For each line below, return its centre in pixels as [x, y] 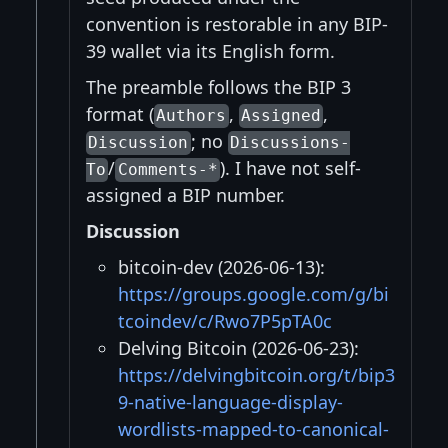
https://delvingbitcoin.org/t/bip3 [256, 375]
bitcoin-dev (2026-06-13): [221, 267]
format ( [120, 114]
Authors [191, 116]
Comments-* [167, 170]
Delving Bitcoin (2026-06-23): [238, 348]
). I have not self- [291, 168]
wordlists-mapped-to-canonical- [253, 429]
